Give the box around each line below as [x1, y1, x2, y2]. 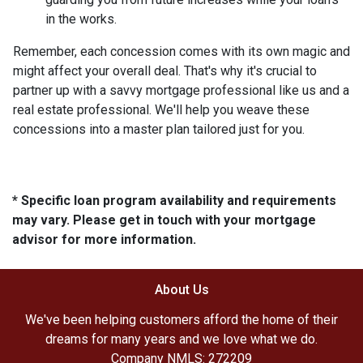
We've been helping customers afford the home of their [25, 311, 338, 327]
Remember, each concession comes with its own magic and [13, 43, 350, 59]
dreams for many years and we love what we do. [45, 331, 318, 347]
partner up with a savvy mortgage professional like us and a [13, 82, 349, 98]
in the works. [45, 11, 117, 27]
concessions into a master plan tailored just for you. [13, 121, 305, 137]
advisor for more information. [12, 231, 196, 247]
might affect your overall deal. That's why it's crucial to [13, 62, 317, 79]
